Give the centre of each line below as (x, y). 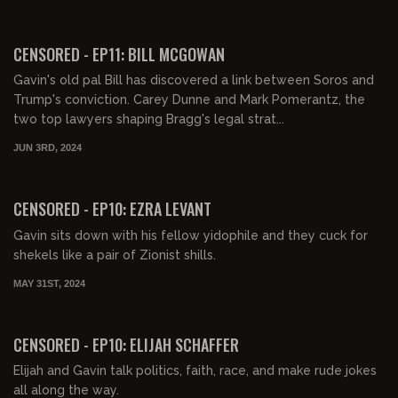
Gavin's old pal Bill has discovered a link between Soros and (194, 80)
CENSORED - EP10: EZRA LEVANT (112, 209)
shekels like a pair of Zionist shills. (115, 255)
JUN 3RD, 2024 (48, 147)
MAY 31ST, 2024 (49, 283)
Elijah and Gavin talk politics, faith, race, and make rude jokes (195, 371)
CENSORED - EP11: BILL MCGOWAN (119, 54)
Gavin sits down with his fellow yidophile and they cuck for (191, 235)
